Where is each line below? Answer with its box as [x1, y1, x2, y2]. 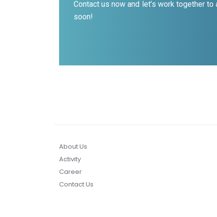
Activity [59, 155, 81, 164]
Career [59, 167, 82, 177]
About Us [59, 142, 87, 152]
